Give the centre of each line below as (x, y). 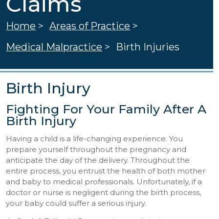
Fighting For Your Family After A (106, 109)
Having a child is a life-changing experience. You (95, 139)
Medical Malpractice (54, 47)
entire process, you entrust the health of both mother (106, 171)
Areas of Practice (90, 26)
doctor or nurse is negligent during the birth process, (104, 192)
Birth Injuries (148, 47)
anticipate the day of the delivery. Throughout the (98, 160)
